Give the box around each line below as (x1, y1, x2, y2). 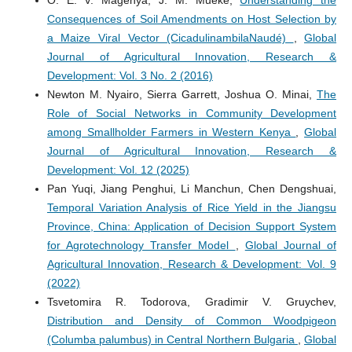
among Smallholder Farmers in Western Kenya (46, 126, 296, 138)
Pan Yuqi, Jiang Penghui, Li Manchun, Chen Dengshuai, (46, 182, 337, 195)
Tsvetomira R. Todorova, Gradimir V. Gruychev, (46, 295, 337, 308)
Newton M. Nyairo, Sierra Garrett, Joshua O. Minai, (46, 88, 317, 101)
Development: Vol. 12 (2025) (46, 163, 189, 176)
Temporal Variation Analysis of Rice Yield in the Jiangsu (46, 201, 337, 214)
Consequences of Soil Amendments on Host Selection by (46, 13, 337, 25)
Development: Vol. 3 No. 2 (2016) (46, 69, 213, 82)
